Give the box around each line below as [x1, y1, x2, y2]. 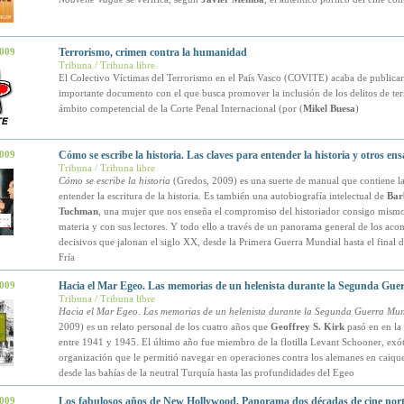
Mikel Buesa [302, 103, 355, 114]
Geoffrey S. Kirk [270, 321, 344, 332]
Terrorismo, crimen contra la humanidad [58, 46, 247, 59]
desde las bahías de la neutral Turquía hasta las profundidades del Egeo [58, 367, 354, 378]
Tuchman [58, 206, 98, 216]
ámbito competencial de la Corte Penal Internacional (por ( [58, 103, 303, 114]
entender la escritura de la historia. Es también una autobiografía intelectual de [58, 190, 387, 201]
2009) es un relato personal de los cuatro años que [58, 321, 271, 332]
